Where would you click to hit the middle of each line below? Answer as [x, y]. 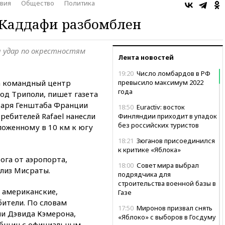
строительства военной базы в [167, 183]
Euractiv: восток [160, 107]
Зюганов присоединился [175, 140]
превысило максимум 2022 [161, 82]
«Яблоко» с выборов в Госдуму [167, 217]
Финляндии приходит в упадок [167, 116]
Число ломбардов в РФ [173, 73]
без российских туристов [158, 125]
